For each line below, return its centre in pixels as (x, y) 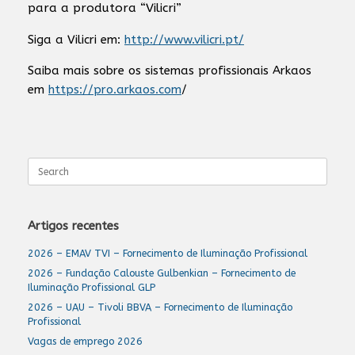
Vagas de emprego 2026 (85, 341)
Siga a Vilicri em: (76, 39)
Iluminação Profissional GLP (92, 287)
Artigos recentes (73, 225)
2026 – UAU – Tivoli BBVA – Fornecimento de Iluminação (160, 307)
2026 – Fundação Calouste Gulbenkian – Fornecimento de (162, 273)
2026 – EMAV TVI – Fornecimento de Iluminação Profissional (168, 253)
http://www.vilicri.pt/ (184, 39)
